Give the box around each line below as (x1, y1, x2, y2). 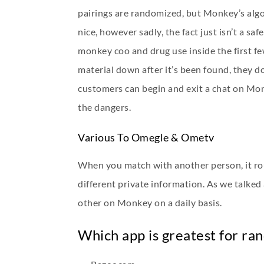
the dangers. (78, 101, 131, 113)
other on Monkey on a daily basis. (78, 197, 222, 208)
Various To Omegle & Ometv (78, 131, 214, 144)
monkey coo (78, 45, 130, 56)
